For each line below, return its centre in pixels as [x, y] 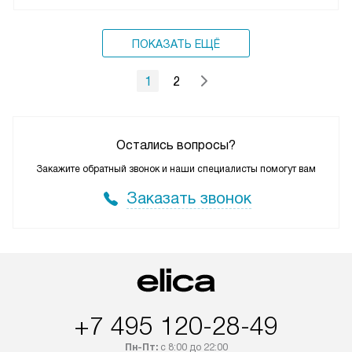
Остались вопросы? [176, 145]
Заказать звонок [189, 198]
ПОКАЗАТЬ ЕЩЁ [176, 44]
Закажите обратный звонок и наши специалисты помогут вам [176, 169]
